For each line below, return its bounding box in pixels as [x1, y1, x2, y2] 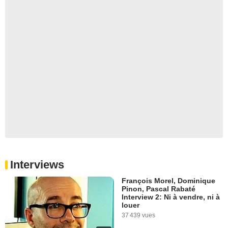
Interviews [10, 158, 64, 172]
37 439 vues [122, 212, 155, 219]
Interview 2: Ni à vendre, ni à [122, 193, 220, 202]
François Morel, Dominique [122, 177, 215, 185]
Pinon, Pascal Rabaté [122, 185, 195, 193]
